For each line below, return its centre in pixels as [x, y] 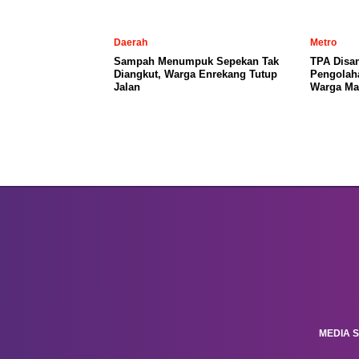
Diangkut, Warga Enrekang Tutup [196, 74]
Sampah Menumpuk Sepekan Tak [196, 61]
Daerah [131, 42]
